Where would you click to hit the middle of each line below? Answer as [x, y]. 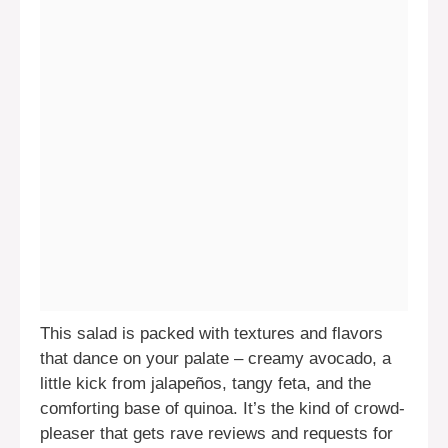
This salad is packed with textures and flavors [211, 333]
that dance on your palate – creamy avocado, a [215, 358]
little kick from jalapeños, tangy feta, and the [205, 383]
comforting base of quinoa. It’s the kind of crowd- [222, 408]
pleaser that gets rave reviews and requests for [216, 433]
